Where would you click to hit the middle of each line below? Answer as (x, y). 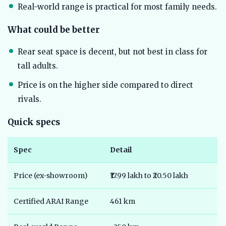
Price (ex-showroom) (51, 176)
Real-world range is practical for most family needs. (117, 7)
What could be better (54, 30)
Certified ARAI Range (51, 202)
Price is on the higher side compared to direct (105, 85)
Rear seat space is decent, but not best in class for (112, 52)
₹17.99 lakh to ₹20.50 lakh (149, 176)
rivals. (30, 99)
